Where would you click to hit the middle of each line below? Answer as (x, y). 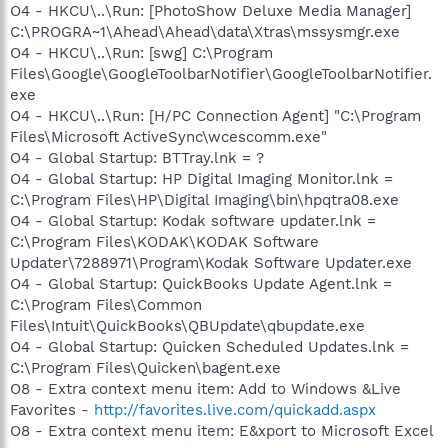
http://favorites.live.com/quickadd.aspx (235, 409)
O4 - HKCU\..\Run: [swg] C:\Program (141, 52)
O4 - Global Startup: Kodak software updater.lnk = (193, 220)
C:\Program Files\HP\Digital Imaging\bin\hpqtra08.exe (204, 199)
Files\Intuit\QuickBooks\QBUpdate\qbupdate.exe (187, 325)
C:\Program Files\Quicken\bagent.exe (145, 367)
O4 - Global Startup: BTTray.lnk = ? (137, 157)
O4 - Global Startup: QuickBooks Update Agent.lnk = (201, 283)
